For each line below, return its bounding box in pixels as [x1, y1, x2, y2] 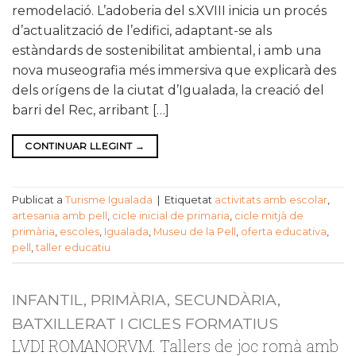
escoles [60, 226, 99, 238]
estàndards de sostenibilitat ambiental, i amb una [12, 42, 321, 58]
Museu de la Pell [153, 226, 236, 238]
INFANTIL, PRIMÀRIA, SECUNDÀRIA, [12, 289, 281, 309]
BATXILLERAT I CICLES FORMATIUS [12, 313, 278, 333]
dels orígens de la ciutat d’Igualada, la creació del [12, 82, 324, 98]
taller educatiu [36, 242, 110, 254]
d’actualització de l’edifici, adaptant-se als [12, 22, 272, 38]
